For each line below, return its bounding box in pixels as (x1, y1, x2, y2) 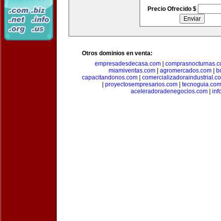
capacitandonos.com (82, 74, 138, 81)
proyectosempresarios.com (105, 81, 178, 88)
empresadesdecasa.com (94, 60, 161, 67)
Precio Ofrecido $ (147, 5, 198, 12)
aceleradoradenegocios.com (131, 88, 208, 95)
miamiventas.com (109, 67, 155, 74)
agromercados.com (160, 67, 212, 74)
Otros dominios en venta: (82, 50, 152, 57)
